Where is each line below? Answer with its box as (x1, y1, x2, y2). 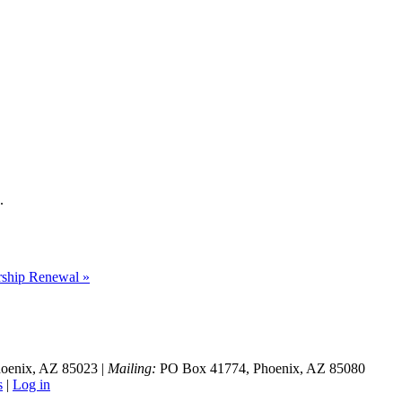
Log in (13, 377, 50, 393)
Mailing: (108, 361, 156, 377)
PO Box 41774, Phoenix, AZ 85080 (156, 361, 365, 377)
